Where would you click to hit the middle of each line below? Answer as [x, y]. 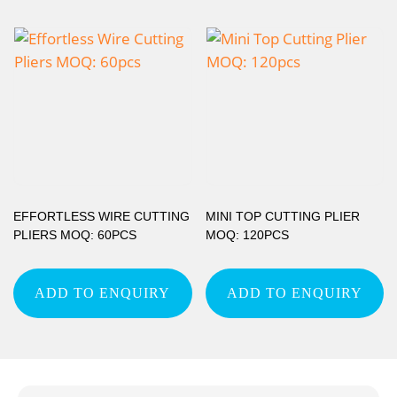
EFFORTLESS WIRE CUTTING [101, 216]
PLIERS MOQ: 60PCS [75, 234]
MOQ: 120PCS [247, 234]
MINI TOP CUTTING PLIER [282, 216]
